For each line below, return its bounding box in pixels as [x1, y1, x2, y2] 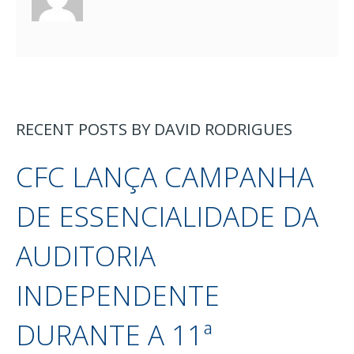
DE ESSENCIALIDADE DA [16, 197, 318, 235]
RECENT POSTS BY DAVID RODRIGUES [16, 118, 292, 140]
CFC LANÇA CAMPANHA [16, 157, 314, 195]
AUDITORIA [16, 236, 156, 274]
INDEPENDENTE [16, 276, 220, 314]
